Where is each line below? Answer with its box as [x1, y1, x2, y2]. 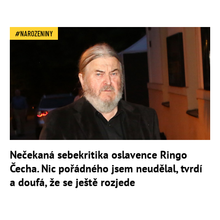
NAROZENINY [20, 29, 53, 38]
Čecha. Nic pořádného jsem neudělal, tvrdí [10, 161, 202, 175]
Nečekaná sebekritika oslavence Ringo [10, 147, 187, 162]
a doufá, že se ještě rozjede [10, 175, 135, 189]
